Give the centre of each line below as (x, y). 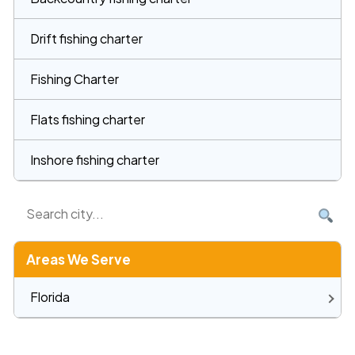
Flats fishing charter (88, 120)
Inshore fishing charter (95, 160)
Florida (50, 297)
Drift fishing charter (86, 39)
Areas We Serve (78, 260)
